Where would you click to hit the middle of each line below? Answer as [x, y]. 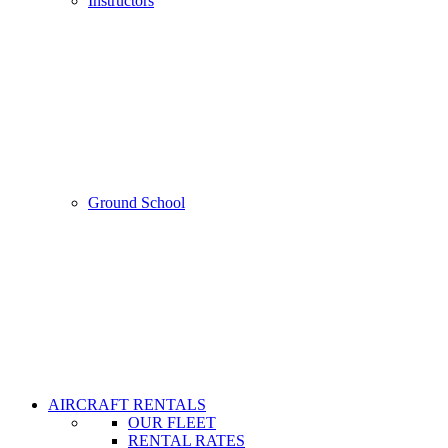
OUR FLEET [172, 422]
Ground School [136, 202]
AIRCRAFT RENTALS [127, 404]
